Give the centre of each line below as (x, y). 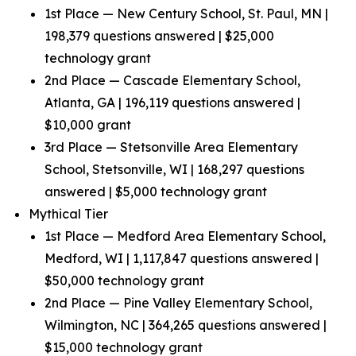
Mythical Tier (68, 214)
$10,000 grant (88, 125)
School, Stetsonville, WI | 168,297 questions (174, 169)
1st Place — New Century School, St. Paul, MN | (186, 14)
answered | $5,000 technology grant (156, 192)
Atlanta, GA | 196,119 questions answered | (172, 103)
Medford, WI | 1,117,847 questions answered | (182, 258)
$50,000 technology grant (124, 281)
